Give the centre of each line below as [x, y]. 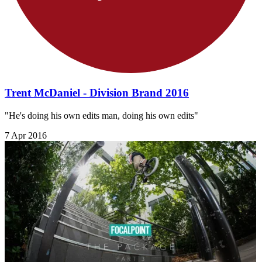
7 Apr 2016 [26, 135]
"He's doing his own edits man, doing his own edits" [101, 115]
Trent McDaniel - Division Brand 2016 [97, 92]
